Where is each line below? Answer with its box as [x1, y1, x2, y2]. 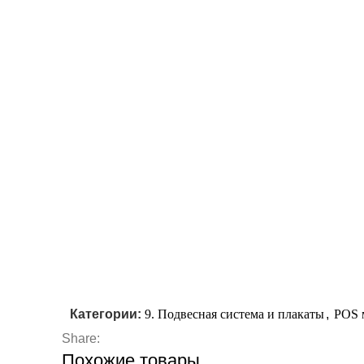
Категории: [70, 307, 141, 321]
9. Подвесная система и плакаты [145, 307, 324, 321]
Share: [62, 331, 100, 345]
